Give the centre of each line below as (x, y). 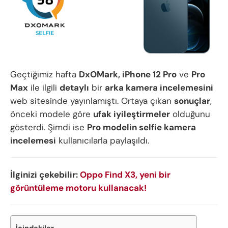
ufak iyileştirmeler (132, 114)
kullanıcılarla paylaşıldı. (103, 140)
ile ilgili (44, 87)
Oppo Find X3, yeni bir (125, 174)
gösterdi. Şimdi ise (49, 127)
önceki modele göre (52, 114)
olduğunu (190, 114)
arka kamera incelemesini (159, 87)
